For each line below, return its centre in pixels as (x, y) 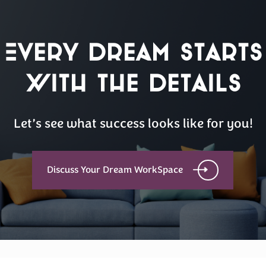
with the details (133, 82)
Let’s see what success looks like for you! (133, 124)
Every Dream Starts (133, 51)
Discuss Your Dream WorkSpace (115, 170)
